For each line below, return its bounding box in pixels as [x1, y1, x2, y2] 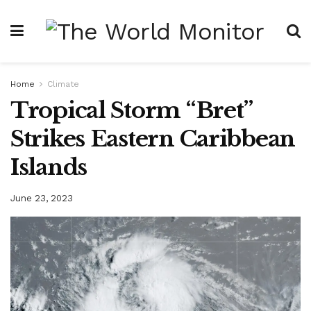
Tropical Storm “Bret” [10, 96, 253, 124]
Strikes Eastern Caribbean [10, 125, 295, 153]
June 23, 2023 [10, 192, 73, 203]
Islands [10, 153, 87, 181]
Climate [47, 79, 79, 89]
